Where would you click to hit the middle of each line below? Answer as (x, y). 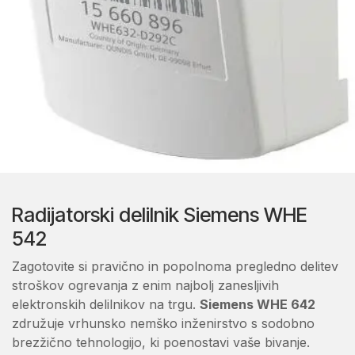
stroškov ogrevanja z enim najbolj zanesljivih (145, 285)
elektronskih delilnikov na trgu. (106, 304)
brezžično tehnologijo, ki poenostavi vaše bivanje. (161, 342)
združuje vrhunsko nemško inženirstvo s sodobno (163, 323)
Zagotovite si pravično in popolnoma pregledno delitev (175, 266)
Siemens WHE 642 (258, 304)
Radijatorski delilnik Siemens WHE (160, 214)
